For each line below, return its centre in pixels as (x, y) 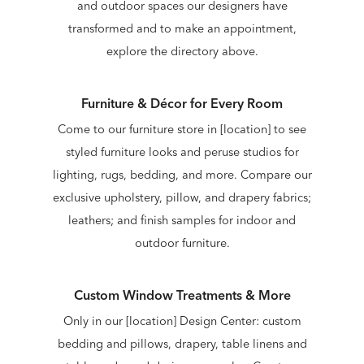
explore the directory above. (182, 51)
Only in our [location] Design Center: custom (182, 321)
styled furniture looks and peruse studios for (182, 152)
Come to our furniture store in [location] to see (182, 129)
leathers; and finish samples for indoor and (182, 220)
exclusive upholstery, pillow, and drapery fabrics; (182, 197)
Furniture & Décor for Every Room (182, 103)
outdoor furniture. (182, 243)
